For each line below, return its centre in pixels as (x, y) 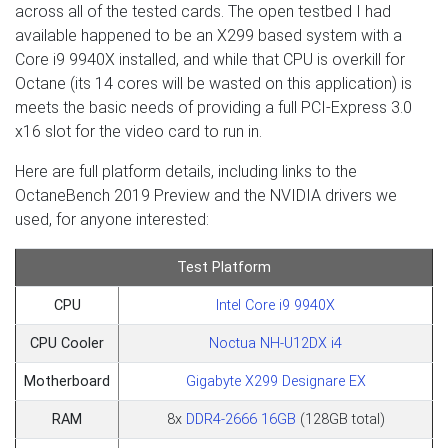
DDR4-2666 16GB (240, 419)
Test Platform (224, 267)
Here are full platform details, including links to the (186, 171)
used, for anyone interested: (112, 219)
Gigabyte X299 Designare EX (275, 381)
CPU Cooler (67, 343)
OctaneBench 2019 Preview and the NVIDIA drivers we (206, 195)
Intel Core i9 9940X (275, 305)
